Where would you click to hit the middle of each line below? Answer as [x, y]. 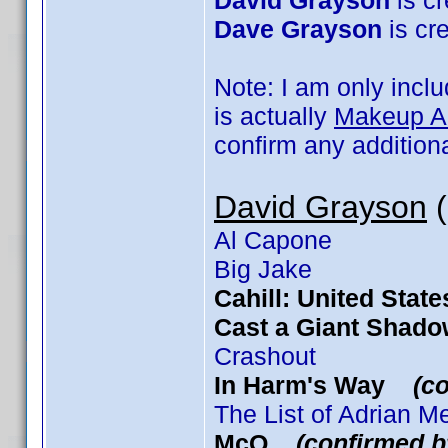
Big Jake [263, 269]
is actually [274, 116]
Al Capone [273, 240]
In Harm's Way [313, 385]
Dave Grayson [298, 29]
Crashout [265, 356]
